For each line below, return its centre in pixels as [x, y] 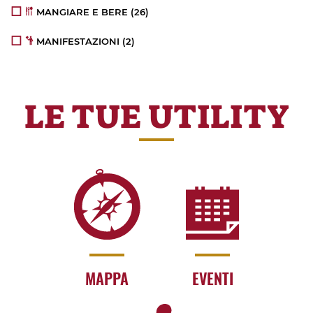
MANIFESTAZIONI [78, 41]
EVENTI [212, 278]
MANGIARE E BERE [82, 12]
